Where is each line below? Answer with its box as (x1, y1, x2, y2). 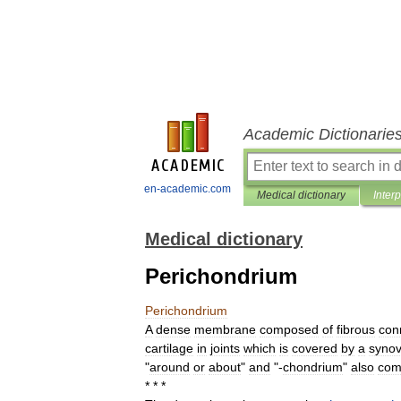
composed (260, 322, 319, 337)
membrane (194, 322, 256, 337)
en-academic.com (144, 183, 231, 195)
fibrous (337, 322, 375, 337)
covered (292, 341, 337, 355)
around (149, 360, 190, 374)
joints (210, 341, 240, 355)
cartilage (145, 341, 193, 355)
